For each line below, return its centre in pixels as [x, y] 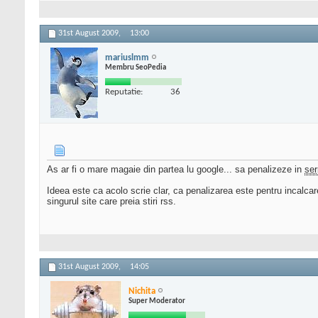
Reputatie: [124, 92]
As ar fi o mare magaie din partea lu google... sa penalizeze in [176, 170]
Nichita [142, 291]
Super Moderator [157, 301]
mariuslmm [127, 57]
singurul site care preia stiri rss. [111, 202]
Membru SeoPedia [136, 67]
